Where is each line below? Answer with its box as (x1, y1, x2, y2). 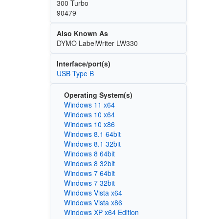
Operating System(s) (64, 90, 132, 100)
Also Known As (56, 28, 108, 38)
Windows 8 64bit (64, 149, 115, 159)
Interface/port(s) (56, 58, 110, 68)
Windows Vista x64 (64, 188, 122, 198)
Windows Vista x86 (64, 197, 122, 208)
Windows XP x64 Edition (64, 207, 139, 218)
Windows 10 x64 (64, 109, 115, 120)
